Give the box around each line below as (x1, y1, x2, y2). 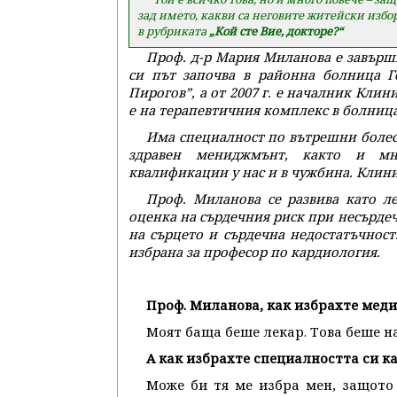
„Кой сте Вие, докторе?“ (209, 23, 343, 39)
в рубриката (137, 23, 209, 39)
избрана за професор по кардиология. (128, 243, 380, 261)
